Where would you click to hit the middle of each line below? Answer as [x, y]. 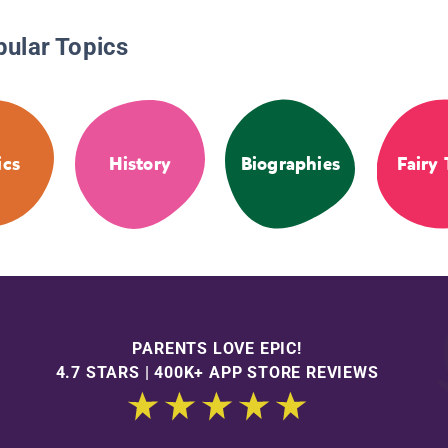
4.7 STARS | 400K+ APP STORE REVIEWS [217, 372]
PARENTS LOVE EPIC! [217, 348]
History [139, 164]
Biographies [290, 164]
